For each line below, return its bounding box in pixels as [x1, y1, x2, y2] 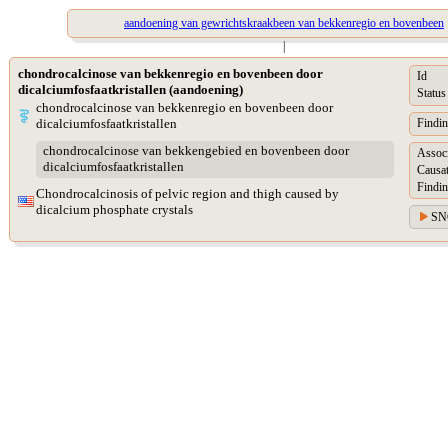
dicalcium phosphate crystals [36, 202, 193, 217]
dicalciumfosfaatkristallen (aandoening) [18, 82, 243, 97]
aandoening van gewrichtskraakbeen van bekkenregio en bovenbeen [123, 16, 444, 30]
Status [417, 86, 446, 101]
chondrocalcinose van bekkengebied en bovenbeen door [42, 143, 349, 159]
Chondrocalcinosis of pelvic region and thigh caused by [36, 186, 339, 201]
